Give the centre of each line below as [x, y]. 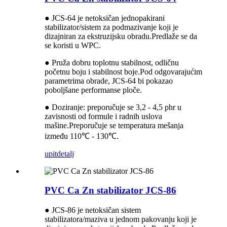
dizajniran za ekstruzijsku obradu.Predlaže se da [121, 36]
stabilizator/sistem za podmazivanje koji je [111, 27]
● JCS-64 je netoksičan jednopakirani [105, 18]
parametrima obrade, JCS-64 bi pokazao [109, 81]
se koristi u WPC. [73, 45]
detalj [65, 154]
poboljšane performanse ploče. [93, 90]
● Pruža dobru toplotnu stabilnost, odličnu [112, 62]
